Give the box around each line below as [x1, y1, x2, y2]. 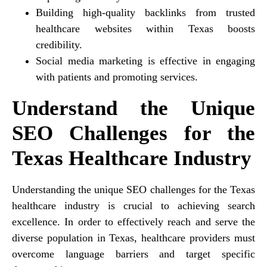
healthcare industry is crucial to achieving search [12, 199, 255, 212]
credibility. [36, 38, 82, 51]
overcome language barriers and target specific [12, 247, 255, 260]
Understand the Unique [12, 96, 255, 120]
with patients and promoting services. [36, 70, 198, 83]
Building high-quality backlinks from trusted [36, 6, 255, 18]
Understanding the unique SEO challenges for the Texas [12, 183, 255, 195]
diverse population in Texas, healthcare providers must [12, 231, 255, 244]
